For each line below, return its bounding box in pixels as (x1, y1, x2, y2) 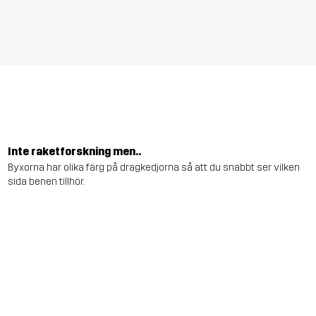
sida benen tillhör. (7, 175, 85, 188)
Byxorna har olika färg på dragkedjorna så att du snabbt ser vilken (7, 161, 300, 174)
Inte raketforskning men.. (7, 145, 141, 159)
